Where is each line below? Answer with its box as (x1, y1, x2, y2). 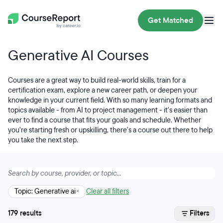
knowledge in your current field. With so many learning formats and (8, 96, 212, 105)
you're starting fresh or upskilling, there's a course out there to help (8, 125, 213, 135)
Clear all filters (86, 187, 129, 196)
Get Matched (148, 15, 193, 25)
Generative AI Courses (8, 46, 149, 65)
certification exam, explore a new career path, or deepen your (8, 86, 197, 95)
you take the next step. (8, 135, 78, 145)
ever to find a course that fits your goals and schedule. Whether (8, 115, 201, 125)
